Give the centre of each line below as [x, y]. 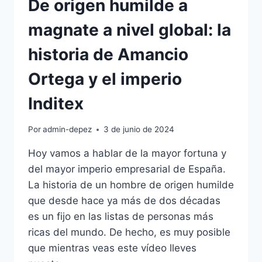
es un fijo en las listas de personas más [121, 217]
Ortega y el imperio [105, 79]
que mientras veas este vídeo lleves [112, 248]
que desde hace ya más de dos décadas [124, 201]
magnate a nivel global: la [130, 30]
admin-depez [68, 130]
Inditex [56, 103]
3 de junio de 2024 [139, 130]
